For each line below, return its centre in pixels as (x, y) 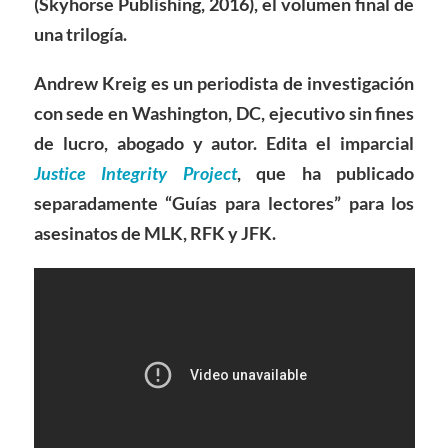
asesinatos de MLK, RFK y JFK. (154, 233)
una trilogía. (80, 33)
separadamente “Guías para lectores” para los (224, 203)
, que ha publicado (325, 173)
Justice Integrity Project (135, 173)
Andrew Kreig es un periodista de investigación (224, 83)
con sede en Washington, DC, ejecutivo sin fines (224, 113)
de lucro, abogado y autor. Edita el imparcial (224, 143)
